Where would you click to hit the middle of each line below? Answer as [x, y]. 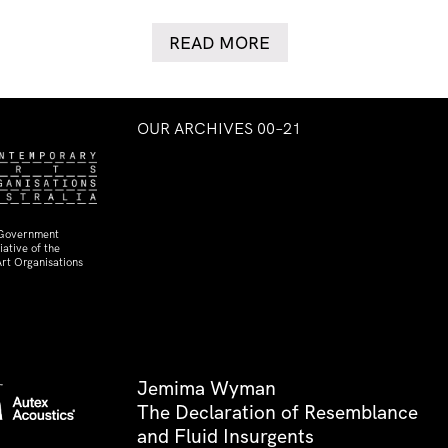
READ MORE [220, 43]
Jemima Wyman [206, 388]
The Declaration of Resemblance [277, 412]
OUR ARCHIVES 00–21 [219, 128]
